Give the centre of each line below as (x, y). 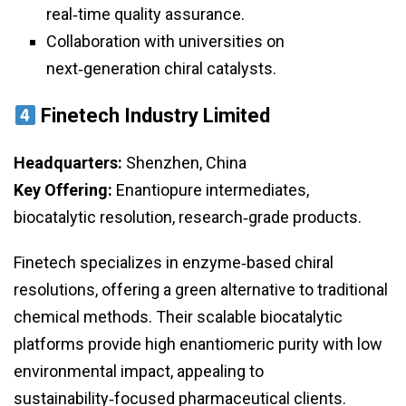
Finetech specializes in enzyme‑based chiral (174, 263)
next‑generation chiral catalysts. (161, 69)
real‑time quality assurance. (145, 14)
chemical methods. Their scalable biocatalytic (178, 317)
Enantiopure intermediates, (211, 190)
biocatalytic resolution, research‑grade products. (188, 217)
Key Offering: (63, 190)
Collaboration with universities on (165, 42)
